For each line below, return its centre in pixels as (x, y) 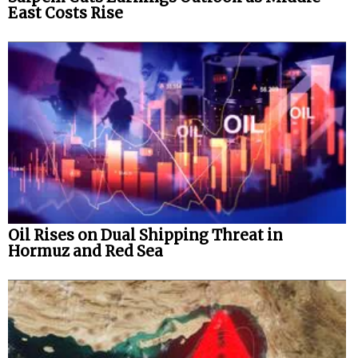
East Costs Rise (66, 14)
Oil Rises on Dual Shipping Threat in (145, 236)
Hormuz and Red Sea (86, 252)
